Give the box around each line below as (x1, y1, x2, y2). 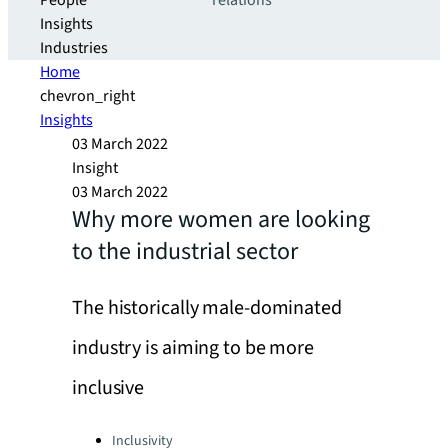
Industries (40, 37, 108, 59)
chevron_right (40, 85, 135, 107)
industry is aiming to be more (72, 334, 315, 362)
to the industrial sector (72, 234, 298, 269)
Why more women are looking (72, 202, 370, 237)
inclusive (72, 374, 145, 402)
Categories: (71, 427, 148, 444)
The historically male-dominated (72, 294, 342, 322)
